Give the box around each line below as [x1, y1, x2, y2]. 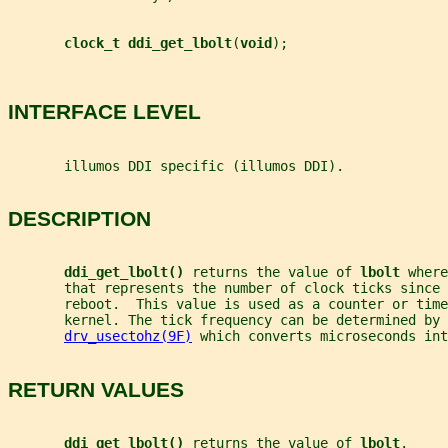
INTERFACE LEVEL [8, 100, 201, 124]
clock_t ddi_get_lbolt [64, 34, 232, 51]
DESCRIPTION [8, 206, 151, 230]
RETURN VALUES [8, 377, 184, 401]
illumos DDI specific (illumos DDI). [8, 157, 344, 174]
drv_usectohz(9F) [64, 328, 192, 345]
